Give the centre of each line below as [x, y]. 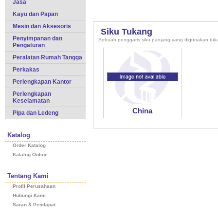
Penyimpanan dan [37, 38]
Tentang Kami [28, 176]
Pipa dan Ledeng [36, 113]
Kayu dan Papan [35, 14]
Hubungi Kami [29, 195]
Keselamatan [31, 101]
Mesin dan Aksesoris [42, 26]
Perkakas [26, 70]
